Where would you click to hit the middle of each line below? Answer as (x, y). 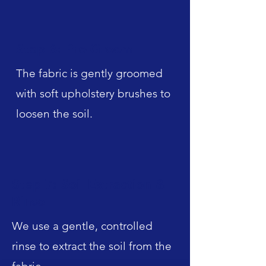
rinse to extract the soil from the (92, 246)
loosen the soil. (54, 113)
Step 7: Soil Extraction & (88, 184)
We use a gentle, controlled (82, 226)
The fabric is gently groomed (89, 73)
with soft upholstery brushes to (93, 93)
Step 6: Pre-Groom (74, 49)
